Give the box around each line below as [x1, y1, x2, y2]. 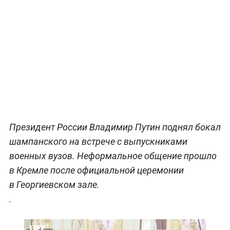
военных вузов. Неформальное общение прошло [9, 150, 217, 161]
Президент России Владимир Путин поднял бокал [9, 121, 221, 132]
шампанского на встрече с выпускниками [9, 136, 187, 147]
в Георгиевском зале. [9, 179, 100, 190]
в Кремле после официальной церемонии [9, 164, 184, 176]
